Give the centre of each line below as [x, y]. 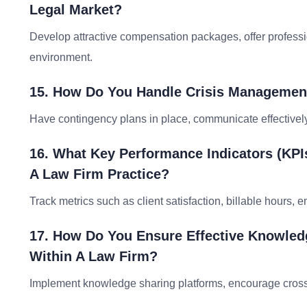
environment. [61, 57]
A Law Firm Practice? [99, 174]
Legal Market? [76, 10]
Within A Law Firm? [94, 256]
